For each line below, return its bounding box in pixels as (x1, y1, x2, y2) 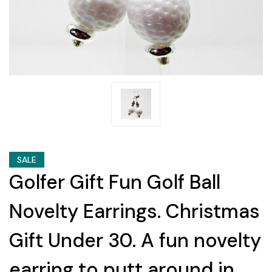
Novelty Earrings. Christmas (9, 198, 260, 224)
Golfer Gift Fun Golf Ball (9, 169, 220, 195)
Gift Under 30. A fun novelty (9, 227, 261, 253)
